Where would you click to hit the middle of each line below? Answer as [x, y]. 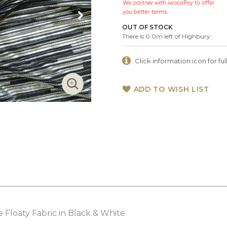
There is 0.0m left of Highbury [166, 36]
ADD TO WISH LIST [171, 89]
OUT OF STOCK [147, 27]
